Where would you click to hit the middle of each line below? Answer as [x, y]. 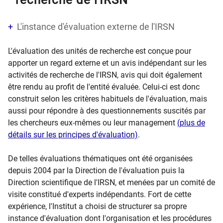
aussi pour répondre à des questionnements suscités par [107, 111]
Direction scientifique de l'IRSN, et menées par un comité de [111, 182]
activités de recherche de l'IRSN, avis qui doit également [105, 75]
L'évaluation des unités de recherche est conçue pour [100, 51]
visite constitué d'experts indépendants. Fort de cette [100, 194]
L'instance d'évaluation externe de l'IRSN [96, 27]
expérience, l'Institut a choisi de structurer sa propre [97, 206]
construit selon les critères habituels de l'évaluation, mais [108, 99]
